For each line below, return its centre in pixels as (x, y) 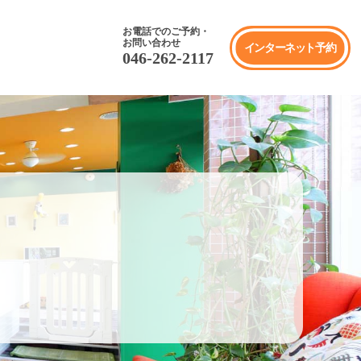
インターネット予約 (290, 48)
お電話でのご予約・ (166, 31)
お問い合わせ (151, 42)
